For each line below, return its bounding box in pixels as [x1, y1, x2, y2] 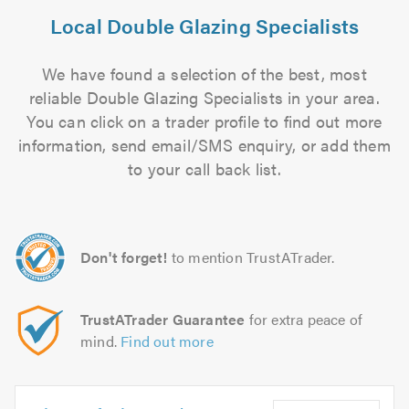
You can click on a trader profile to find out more [26, 110, 383, 132]
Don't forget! [80, 246, 168, 267]
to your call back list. [128, 157, 281, 180]
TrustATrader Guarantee [80, 309, 246, 330]
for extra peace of [245, 309, 363, 330]
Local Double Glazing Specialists [49, 11, 360, 39]
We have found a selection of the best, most [42, 62, 367, 85]
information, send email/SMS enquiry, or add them [18, 133, 391, 156]
